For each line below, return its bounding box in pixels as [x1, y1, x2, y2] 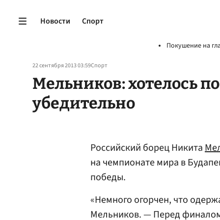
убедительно [32, 94, 135, 112]
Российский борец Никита [90, 141, 205, 155]
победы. [90, 170, 126, 184]
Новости [40, 15, 70, 27]
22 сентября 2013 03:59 [32, 61, 91, 70]
